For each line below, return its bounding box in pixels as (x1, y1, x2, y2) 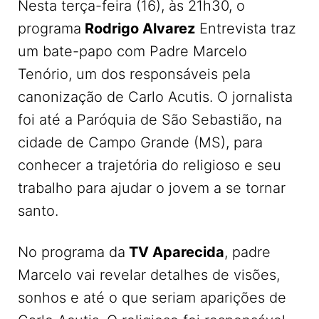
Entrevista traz (195, 19, 296, 37)
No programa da (18, 243, 125, 261)
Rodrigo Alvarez (81, 19, 195, 37)
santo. (18, 202, 58, 219)
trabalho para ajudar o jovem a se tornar (18, 179, 286, 197)
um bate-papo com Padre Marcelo (18, 42, 247, 60)
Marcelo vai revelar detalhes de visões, (18, 266, 280, 283)
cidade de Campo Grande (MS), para (18, 133, 263, 151)
